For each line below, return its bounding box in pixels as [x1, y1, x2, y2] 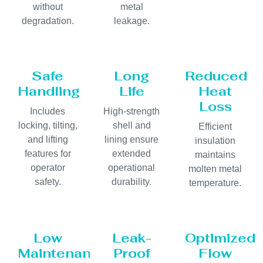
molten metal [188, 164, 242, 174]
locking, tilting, [18, 120, 77, 131]
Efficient [198, 122, 232, 132]
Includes [30, 106, 66, 117]
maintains [195, 150, 236, 160]
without [32, 2, 63, 12]
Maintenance [18, 245, 109, 262]
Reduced [185, 68, 248, 85]
